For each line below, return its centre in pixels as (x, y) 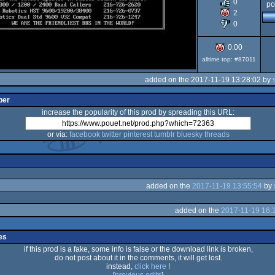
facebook (84, 134)
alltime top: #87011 (229, 59)
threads (217, 134)
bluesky (189, 134)
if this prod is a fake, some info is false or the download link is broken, (138, 249)
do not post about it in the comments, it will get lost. (138, 258)
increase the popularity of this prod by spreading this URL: (138, 112)
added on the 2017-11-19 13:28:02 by (209, 79)
